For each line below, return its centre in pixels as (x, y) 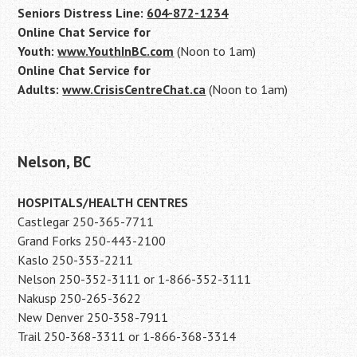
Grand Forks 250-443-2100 (92, 240)
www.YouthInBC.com (116, 51)
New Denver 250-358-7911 (93, 317)
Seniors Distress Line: (82, 12)
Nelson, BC (55, 161)
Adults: (40, 89)
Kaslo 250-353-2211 (76, 259)
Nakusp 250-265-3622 (80, 298)
